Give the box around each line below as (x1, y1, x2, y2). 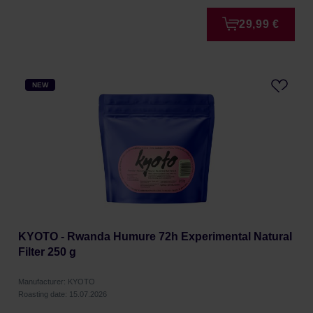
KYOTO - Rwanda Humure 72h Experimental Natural (18, 231, 292, 242)
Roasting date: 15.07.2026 (18, 290, 107, 298)
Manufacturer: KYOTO (18, 277, 95, 286)
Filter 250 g (18, 246, 76, 258)
